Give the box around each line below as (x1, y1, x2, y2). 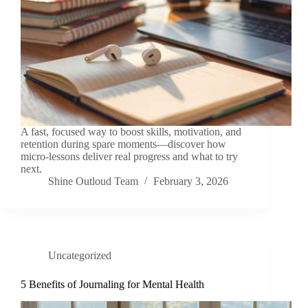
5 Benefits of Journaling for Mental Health (21, 278, 204, 291)
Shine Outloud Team (48, 175, 138, 188)
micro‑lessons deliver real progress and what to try (21, 151, 238, 163)
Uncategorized (48, 250, 111, 262)
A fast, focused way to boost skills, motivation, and (21, 126, 241, 138)
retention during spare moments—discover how (21, 138, 226, 151)
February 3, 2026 (153, 175, 228, 188)
